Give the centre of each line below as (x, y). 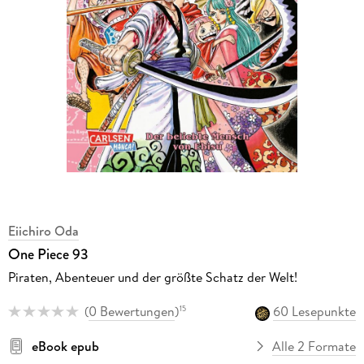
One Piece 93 (48, 255)
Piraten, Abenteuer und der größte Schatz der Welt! (152, 277)
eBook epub (65, 346)
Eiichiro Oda (43, 231)
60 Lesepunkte (315, 312)
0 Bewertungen (131, 312)
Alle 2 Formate (314, 346)
